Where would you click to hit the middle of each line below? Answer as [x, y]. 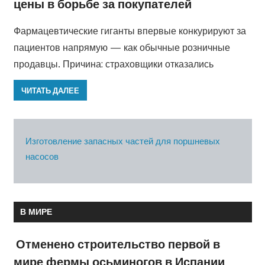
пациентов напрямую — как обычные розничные [122, 48]
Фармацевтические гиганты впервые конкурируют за [130, 31]
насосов [42, 156]
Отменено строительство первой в [118, 244]
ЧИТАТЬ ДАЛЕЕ [50, 90]
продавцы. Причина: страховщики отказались [113, 64]
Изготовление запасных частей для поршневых [122, 141]
